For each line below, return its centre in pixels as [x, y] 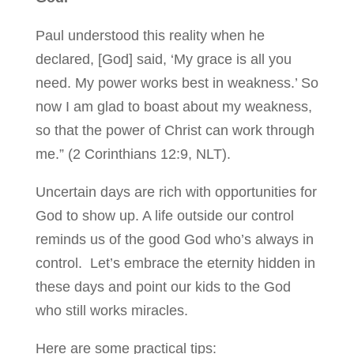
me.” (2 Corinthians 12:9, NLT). [133, 154]
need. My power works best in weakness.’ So [177, 83]
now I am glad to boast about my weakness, [173, 106]
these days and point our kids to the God [163, 286]
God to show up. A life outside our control [164, 215]
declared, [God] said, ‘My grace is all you [163, 59]
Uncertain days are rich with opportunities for [176, 192]
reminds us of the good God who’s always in [174, 239]
